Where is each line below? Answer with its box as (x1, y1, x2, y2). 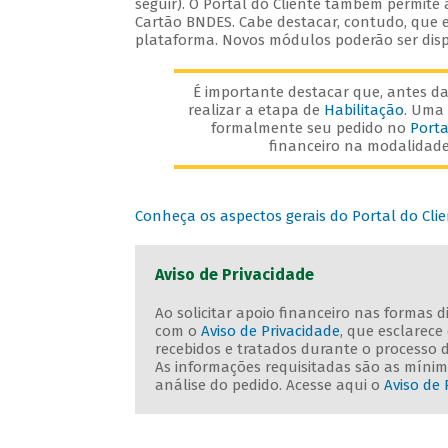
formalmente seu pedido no (211, 119, 411, 138)
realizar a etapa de (187, 101, 324, 120)
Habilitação (323, 101, 404, 120)
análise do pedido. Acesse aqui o (154, 376, 384, 395)
